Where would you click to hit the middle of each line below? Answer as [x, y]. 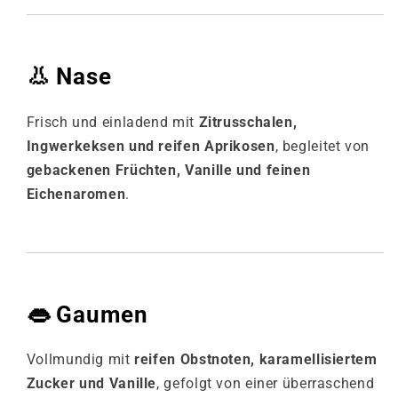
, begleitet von [322, 146]
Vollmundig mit [80, 360]
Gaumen [102, 314]
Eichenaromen [76, 194]
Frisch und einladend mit [112, 122]
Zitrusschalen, [248, 122]
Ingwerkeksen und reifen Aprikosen [151, 146]
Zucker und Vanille [92, 384]
